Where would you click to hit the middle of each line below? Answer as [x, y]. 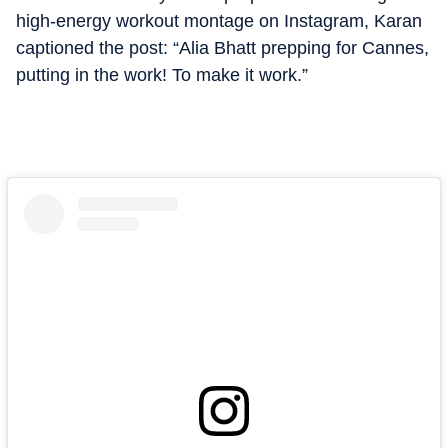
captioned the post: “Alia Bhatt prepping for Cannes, [222, 48]
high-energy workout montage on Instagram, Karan [219, 21]
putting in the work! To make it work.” [162, 75]
